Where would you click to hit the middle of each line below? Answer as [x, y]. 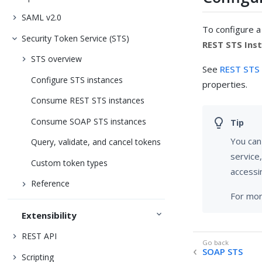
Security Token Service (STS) [76, 38]
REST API [39, 236]
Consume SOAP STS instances [89, 121]
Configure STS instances [77, 80]
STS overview [57, 59]
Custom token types [70, 163]
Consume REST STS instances [88, 101]
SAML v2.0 [42, 18]
